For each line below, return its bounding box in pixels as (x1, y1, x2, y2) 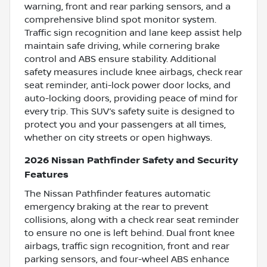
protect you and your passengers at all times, (24, 119, 226, 130)
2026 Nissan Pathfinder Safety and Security (24, 154, 238, 166)
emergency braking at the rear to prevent (24, 201, 209, 212)
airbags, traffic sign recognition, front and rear (24, 240, 229, 252)
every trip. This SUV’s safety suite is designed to (24, 105, 235, 117)
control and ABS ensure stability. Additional (24, 53, 216, 64)
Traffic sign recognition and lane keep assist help (24, 27, 242, 38)
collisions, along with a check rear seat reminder (24, 214, 239, 225)
